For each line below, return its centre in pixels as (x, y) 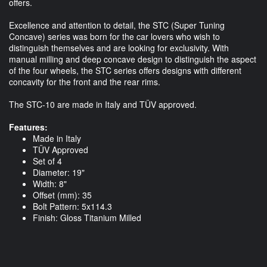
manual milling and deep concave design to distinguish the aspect (133, 59)
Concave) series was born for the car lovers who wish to (114, 37)
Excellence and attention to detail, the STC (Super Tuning (117, 25)
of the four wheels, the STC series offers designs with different (125, 71)
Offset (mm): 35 (62, 195)
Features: (28, 127)
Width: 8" (50, 184)
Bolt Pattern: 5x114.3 (72, 207)
